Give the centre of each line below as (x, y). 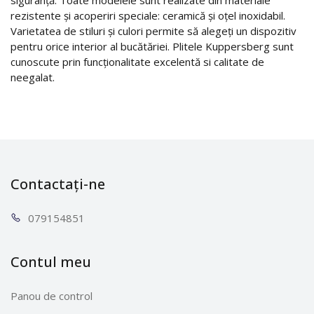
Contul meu (51, 261)
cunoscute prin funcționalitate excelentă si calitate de (137, 61)
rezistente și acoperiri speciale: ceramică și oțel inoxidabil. (148, 15)
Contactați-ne (58, 184)
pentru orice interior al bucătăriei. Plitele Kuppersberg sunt (152, 46)
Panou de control (52, 295)
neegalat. (33, 77)
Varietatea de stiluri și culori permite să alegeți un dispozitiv (153, 30)
